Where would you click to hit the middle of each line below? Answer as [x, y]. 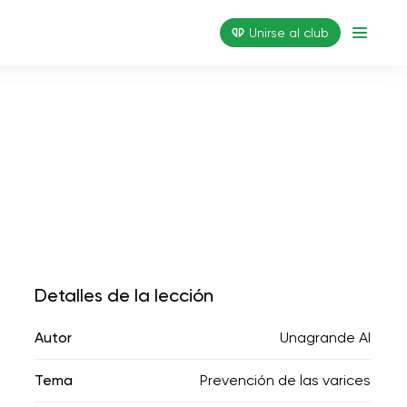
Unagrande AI [325, 338]
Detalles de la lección [124, 295]
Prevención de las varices [285, 380]
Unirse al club [289, 33]
